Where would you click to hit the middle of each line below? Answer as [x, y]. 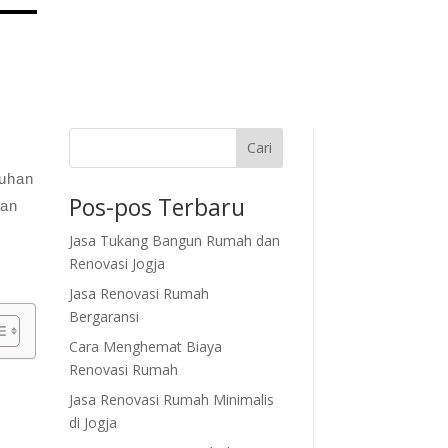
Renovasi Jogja [116, 263]
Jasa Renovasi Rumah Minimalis [171, 399]
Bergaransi [103, 316]
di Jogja [92, 422]
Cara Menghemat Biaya [145, 346]
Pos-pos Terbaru [156, 206]
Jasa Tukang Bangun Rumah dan [174, 240]
